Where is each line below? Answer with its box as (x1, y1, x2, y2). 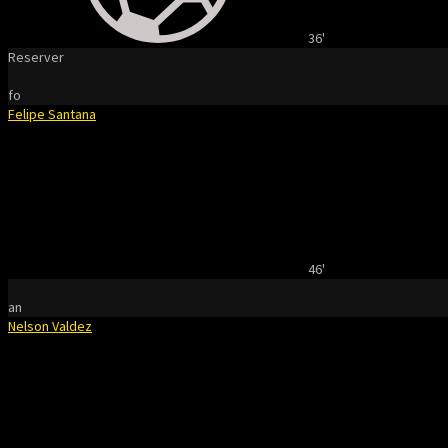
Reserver (8, 48, 64, 66)
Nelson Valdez (8, 317, 92, 335)
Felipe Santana (8, 105, 96, 123)
